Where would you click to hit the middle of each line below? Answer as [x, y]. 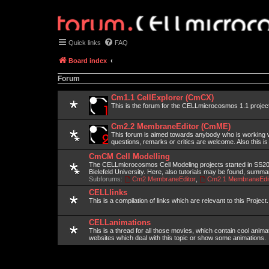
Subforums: [106, 179]
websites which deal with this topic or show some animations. [177, 238]
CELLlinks [108, 192]
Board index [88, 61]
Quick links [85, 43]
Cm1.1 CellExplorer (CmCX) [162, 98]
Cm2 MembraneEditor [164, 179]
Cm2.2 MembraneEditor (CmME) [171, 126]
